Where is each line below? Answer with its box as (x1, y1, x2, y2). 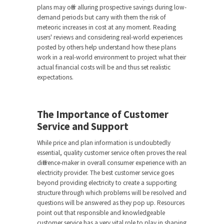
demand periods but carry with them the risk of (37, 13, 166, 22)
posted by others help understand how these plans (37, 43, 176, 52)
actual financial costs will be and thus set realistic (37, 63, 170, 72)
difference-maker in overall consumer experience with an (37, 158, 186, 167)
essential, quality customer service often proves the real (37, 148, 186, 157)
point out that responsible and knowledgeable (37, 208, 165, 217)
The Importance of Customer (37, 108, 168, 121)
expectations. (37, 73, 73, 82)
